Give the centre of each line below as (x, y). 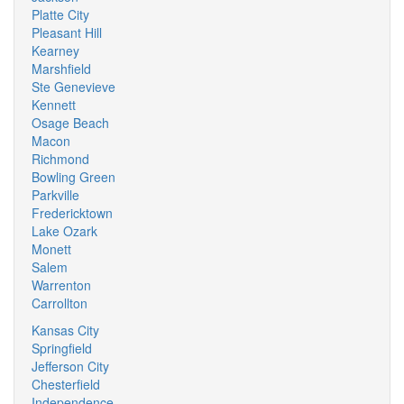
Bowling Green (73, 177)
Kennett (54, 105)
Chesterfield (66, 384)
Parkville (55, 195)
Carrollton (60, 303)
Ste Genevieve (73, 87)
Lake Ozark (64, 231)
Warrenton (61, 285)
